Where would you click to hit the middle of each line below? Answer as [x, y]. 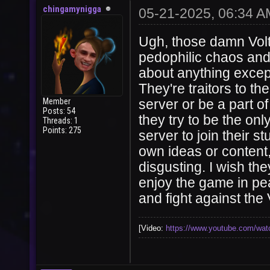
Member [57, 101]
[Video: [152, 228]
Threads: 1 [61, 121]
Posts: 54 [59, 111]
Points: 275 [62, 130]
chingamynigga [72, 9]
